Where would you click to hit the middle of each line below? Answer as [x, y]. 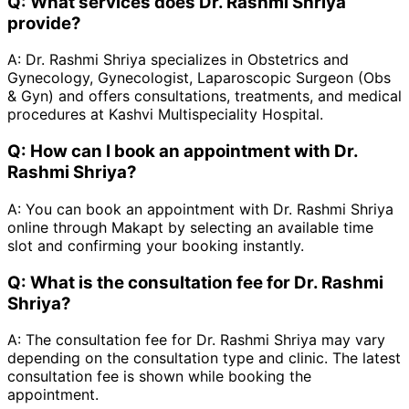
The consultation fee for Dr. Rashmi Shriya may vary [205, 340]
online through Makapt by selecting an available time [190, 227]
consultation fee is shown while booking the [159, 377]
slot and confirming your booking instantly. [156, 245]
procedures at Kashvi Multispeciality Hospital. [165, 115]
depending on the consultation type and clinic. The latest [204, 358]
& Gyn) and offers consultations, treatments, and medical [204, 96]
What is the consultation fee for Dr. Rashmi [207, 282]
